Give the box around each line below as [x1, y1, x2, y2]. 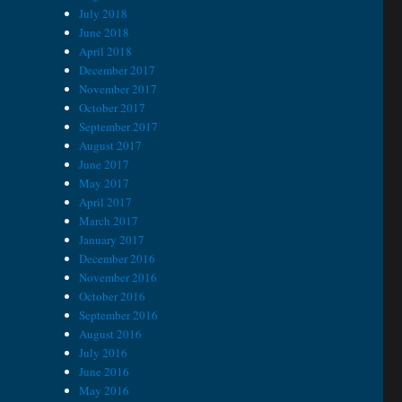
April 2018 [79, 43, 133, 60]
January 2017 [79, 232, 145, 249]
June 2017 [79, 156, 130, 173]
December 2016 [79, 250, 156, 267]
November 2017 [79, 81, 158, 98]
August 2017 [79, 137, 143, 154]
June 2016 [79, 363, 130, 380]
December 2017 [79, 62, 156, 79]
